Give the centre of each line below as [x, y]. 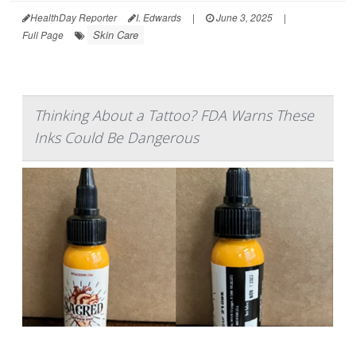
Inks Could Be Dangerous [116, 137]
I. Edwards [159, 17]
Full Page [43, 34]
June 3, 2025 [243, 17]
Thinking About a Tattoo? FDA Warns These [174, 115]
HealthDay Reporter [74, 17]
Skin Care [116, 34]
